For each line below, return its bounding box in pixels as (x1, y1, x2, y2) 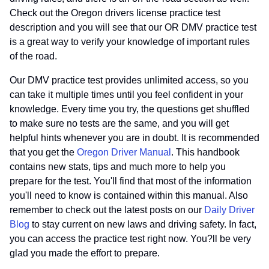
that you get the (10, 147, 77, 158)
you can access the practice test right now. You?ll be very (10, 234, 251, 244)
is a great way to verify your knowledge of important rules (10, 37, 250, 47)
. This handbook (171, 147, 240, 158)
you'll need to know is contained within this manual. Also (10, 190, 248, 201)
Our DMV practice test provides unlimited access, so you (10, 75, 249, 86)
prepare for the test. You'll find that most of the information (10, 176, 252, 187)
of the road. (10, 51, 57, 62)
